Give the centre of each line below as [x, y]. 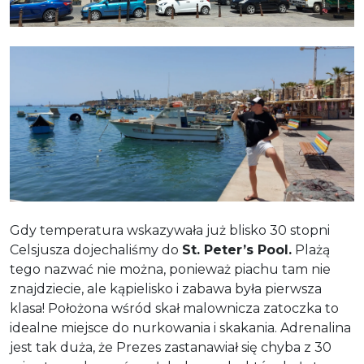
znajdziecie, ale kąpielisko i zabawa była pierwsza [166, 288]
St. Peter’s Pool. [237, 249]
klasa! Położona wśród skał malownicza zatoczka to [174, 308]
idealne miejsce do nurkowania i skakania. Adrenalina [180, 327]
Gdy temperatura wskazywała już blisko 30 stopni [170, 230]
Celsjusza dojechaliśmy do [96, 249]
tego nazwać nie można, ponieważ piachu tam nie [170, 269]
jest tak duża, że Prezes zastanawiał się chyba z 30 [171, 347]
